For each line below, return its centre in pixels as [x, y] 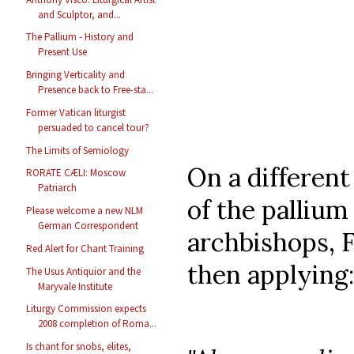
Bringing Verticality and [76, 75]
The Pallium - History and [80, 37]
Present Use [63, 52]
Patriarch [58, 188]
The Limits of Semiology [78, 150]
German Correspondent [88, 226]
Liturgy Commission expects [87, 309]
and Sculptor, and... [80, 14]
